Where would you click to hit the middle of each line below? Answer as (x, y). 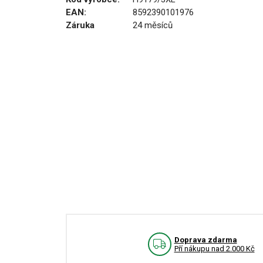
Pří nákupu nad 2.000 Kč (214, 248)
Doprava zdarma (205, 240)
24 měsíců (153, 25)
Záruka (80, 25)
